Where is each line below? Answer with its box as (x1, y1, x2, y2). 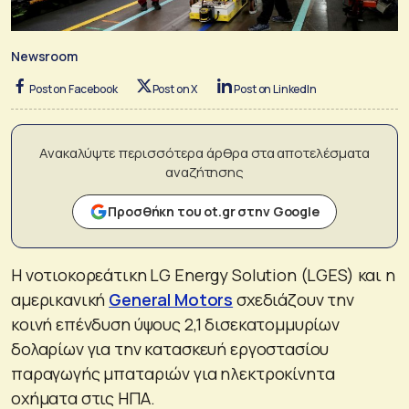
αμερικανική (11, 288, 110, 310)
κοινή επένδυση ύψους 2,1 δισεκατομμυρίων (11, 312, 340, 335)
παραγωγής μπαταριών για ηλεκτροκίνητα (11, 362, 335, 384)
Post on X (152, 80, 198, 97)
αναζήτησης (165, 162, 244, 182)
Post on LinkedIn (234, 80, 317, 97)
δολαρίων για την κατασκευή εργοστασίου (11, 337, 330, 360)
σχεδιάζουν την (233, 288, 354, 310)
